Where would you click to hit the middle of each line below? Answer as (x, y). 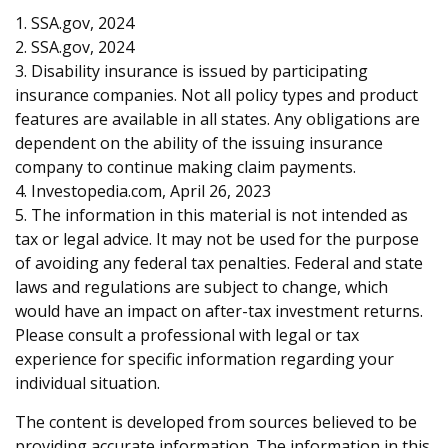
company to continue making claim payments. (185, 167)
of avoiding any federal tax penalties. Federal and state (219, 263)
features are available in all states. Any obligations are (217, 119)
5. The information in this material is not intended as (211, 215)
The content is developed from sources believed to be (216, 422)
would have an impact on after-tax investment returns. (219, 311)
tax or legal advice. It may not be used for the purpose (217, 239)
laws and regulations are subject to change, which (201, 287)
